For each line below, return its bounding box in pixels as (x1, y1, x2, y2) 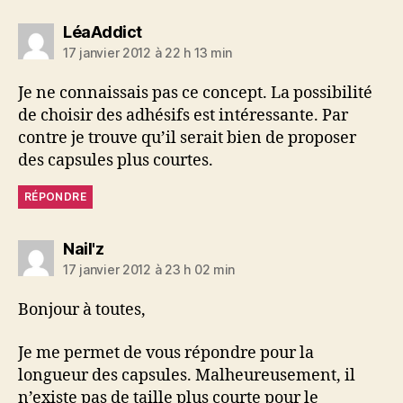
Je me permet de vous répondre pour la (18, 342, 314, 363)
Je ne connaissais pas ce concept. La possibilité (18, 83, 372, 104)
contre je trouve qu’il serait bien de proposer (18, 128, 356, 149)
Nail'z (63, 239, 103, 259)
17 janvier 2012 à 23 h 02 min (63, 262, 236, 278)
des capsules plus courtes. (18, 150, 213, 172)
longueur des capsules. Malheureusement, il (18, 364, 355, 386)
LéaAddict (63, 22, 142, 42)
